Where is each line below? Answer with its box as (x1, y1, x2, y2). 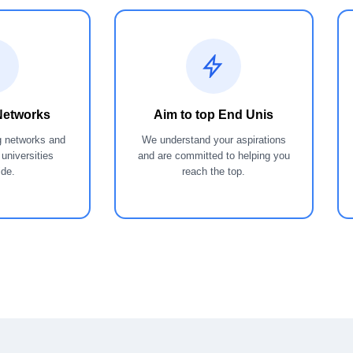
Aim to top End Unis (154, 107, 274, 121)
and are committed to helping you (137, 149, 290, 162)
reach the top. (182, 165, 246, 177)
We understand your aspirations (141, 133, 286, 146)
